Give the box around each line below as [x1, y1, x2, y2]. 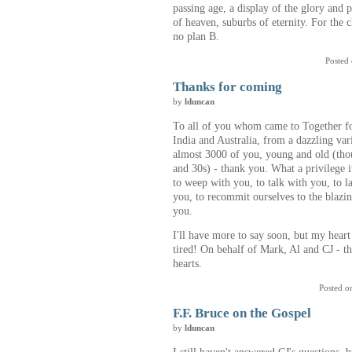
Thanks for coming [173, 79, 282, 94]
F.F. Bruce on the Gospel [173, 305, 311, 321]
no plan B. [173, 30, 219, 43]
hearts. [173, 256, 202, 269]
